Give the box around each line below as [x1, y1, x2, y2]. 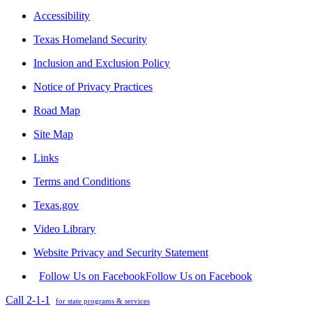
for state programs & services [56, 297, 150, 306]
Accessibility [33, 10, 90, 22]
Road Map [33, 104, 80, 117]
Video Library [33, 223, 95, 235]
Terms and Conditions [33, 175, 130, 188]
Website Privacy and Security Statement [33, 247, 208, 259]
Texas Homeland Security [33, 33, 147, 46]
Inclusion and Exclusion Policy [33, 57, 170, 70]
